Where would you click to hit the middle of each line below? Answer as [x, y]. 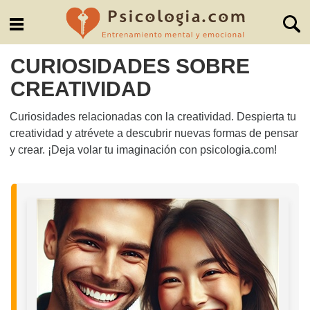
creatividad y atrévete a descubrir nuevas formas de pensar [154, 134]
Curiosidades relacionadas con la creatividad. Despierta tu [153, 117]
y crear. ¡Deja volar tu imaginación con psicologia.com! [144, 150]
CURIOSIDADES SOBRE [130, 66]
